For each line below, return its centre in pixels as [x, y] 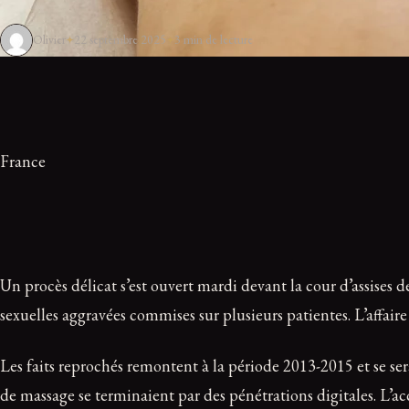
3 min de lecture [213, 40]
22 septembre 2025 [120, 40]
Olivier [49, 40]
